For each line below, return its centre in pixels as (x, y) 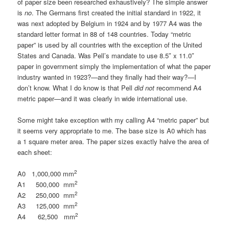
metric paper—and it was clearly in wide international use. (103, 98)
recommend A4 (178, 87)
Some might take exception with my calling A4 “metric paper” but (113, 120)
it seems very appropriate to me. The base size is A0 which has (112, 130)
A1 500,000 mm (46, 184)
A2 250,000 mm (46, 195)
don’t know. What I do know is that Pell (76, 87)
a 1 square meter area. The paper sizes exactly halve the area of (113, 141)
